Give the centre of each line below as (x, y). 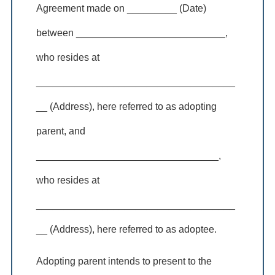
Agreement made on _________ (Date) (122, 8)
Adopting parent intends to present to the (124, 261)
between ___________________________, (132, 33)
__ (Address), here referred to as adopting (127, 106)
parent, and (61, 131)
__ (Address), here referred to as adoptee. (127, 229)
